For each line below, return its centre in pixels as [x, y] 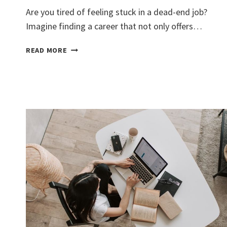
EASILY [79, 118]
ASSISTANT [87, 94]
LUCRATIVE [86, 60]
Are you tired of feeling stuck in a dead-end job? [117, 12]
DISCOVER [85, 48]
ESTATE [80, 83]
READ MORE [47, 50]
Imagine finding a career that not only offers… [114, 26]
